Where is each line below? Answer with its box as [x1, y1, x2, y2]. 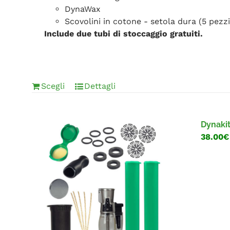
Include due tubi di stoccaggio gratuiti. [44, 28, 203, 39]
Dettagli [84, 81, 116, 91]
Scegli [41, 81, 65, 91]
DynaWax [65, 4, 101, 14]
